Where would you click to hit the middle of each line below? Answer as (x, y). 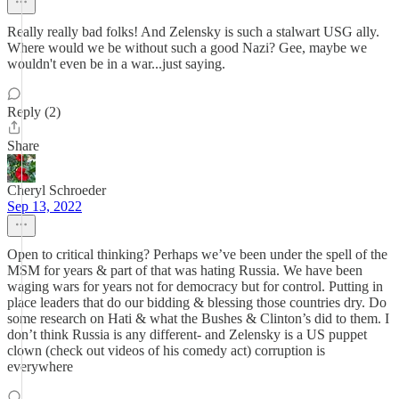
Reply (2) (34, 112)
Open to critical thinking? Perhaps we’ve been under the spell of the (197, 254)
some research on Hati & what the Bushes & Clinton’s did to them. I (198, 318)
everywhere (40, 366)
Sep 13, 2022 (45, 206)
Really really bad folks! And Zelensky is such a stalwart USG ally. (193, 32)
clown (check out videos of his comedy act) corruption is (166, 350)
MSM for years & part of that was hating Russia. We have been (185, 270)
